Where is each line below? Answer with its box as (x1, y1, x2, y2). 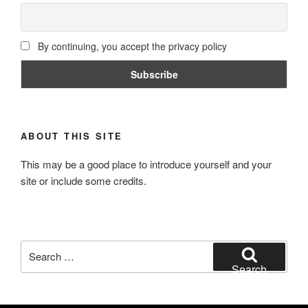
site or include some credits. (21, 173, 146, 188)
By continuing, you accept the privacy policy (34, 38, 227, 53)
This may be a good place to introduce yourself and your (21, 156, 272, 171)
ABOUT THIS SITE (21, 129, 123, 142)
